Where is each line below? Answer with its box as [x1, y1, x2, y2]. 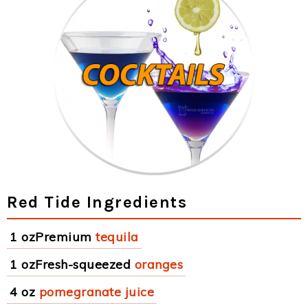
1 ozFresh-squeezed [10, 256, 131, 272]
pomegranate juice [38, 284, 154, 300]
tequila [96, 229, 139, 245]
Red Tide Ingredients [7, 192, 187, 212]
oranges [134, 256, 183, 272]
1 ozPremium [10, 229, 92, 245]
